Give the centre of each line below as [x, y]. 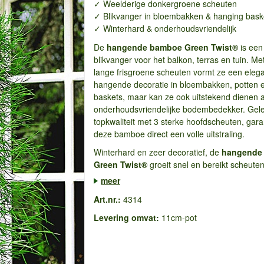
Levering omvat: [126, 217]
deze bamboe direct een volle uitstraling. [169, 133]
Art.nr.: [107, 199]
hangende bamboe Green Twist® [172, 47]
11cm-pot [178, 217]
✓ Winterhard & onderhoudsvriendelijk [165, 28]
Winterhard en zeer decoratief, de [157, 152]
